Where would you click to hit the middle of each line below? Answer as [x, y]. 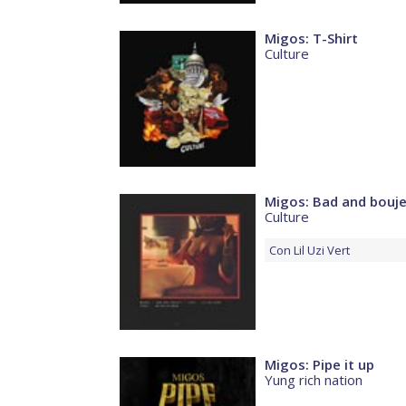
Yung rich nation [314, 380]
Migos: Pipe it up [319, 365]
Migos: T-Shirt [311, 39]
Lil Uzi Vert [322, 251]
